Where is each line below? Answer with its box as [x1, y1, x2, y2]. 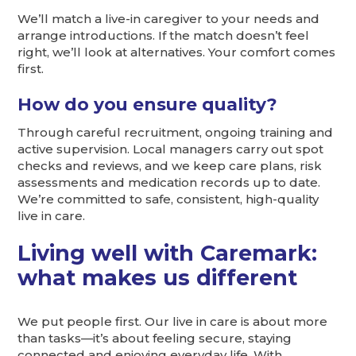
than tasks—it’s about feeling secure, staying [17, 331, 292, 346]
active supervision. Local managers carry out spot [17, 141, 324, 157]
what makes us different [17, 264, 298, 291]
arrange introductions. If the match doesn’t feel [17, 27, 310, 43]
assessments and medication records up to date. [17, 174, 321, 190]
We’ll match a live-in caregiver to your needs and [17, 10, 320, 26]
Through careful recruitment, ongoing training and [17, 124, 334, 140]
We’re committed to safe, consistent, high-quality [17, 191, 319, 207]
